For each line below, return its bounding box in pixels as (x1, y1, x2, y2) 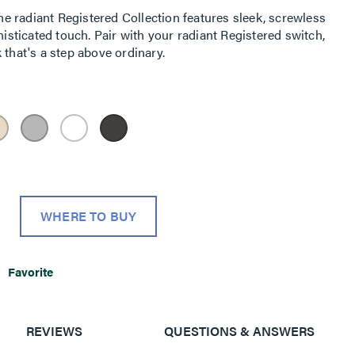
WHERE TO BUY (40, 206, 137, 225)
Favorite (7, 262, 54, 280)
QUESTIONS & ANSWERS (163, 321, 315, 340)
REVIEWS (25, 321, 82, 340)
